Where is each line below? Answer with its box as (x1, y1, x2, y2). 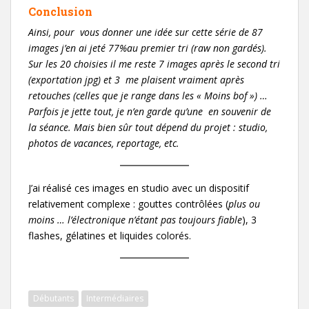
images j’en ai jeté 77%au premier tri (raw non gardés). (28, 41, 267, 54)
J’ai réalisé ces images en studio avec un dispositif (28, 181, 249, 195)
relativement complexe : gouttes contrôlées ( (28, 197, 228, 210)
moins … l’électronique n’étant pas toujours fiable (28, 212, 242, 226)
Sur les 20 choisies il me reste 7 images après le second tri (28, 57, 280, 70)
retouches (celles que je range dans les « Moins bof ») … (28, 88, 268, 102)
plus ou (228, 197, 260, 210)
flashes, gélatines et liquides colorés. (28, 228, 191, 242)
